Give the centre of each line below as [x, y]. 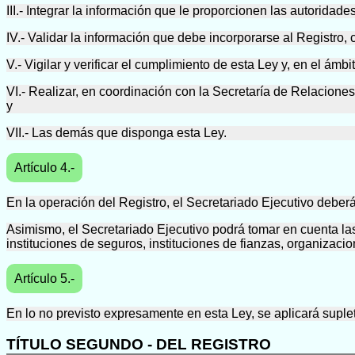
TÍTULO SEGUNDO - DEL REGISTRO [139, 344]
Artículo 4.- [44, 168]
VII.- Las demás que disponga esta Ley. [116, 133]
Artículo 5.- [44, 279]
